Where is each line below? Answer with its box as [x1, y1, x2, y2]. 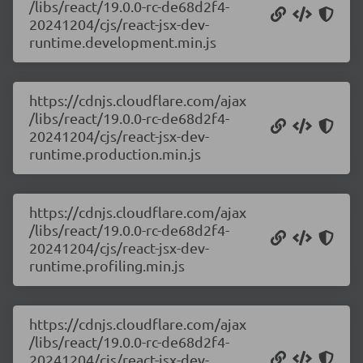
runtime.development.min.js [29, 33, 216, 50]
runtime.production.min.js [29, 145, 201, 162]
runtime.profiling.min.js [29, 257, 185, 274]
